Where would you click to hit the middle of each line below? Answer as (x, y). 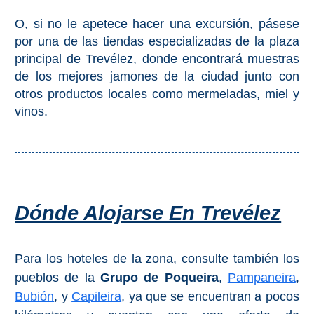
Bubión (35, 297)
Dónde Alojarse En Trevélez (148, 213)
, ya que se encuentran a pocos (210, 297)
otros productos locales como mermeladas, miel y (157, 94)
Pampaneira (261, 278)
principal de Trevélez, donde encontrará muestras (157, 59)
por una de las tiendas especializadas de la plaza (157, 42)
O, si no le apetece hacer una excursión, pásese (157, 24)
